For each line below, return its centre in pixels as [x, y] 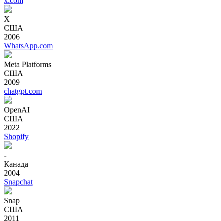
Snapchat [18, 182]
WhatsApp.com [28, 45]
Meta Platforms [28, 64]
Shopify [16, 136]
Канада [16, 164]
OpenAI [17, 110]
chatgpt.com [23, 91]
